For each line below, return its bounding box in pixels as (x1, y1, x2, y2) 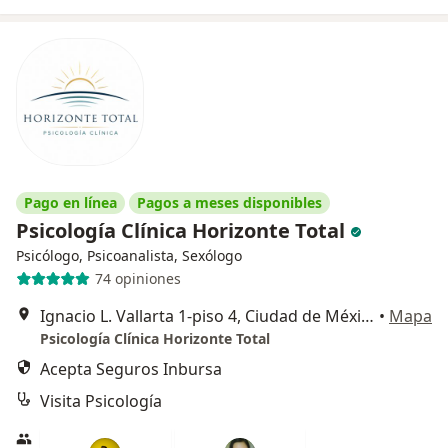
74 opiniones (94, 269, 181, 289)
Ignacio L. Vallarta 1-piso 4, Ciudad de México (361, 304, 374, 327)
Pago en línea (24, 192, 117, 212)
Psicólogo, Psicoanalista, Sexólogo (16, 245, 242, 265)
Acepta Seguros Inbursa (40, 357, 222, 380)
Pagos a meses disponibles (137, 192, 322, 212)
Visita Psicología (40, 389, 162, 412)
